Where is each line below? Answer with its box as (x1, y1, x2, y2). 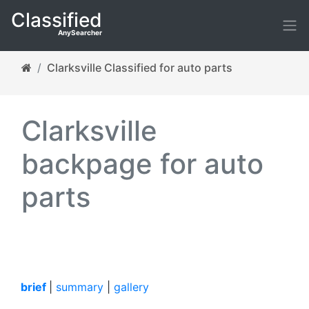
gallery (114, 280, 149, 295)
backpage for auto (21, 147, 263, 181)
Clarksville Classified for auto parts (47, 61, 232, 74)
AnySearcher (58, 28, 102, 37)
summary (56, 280, 103, 295)
